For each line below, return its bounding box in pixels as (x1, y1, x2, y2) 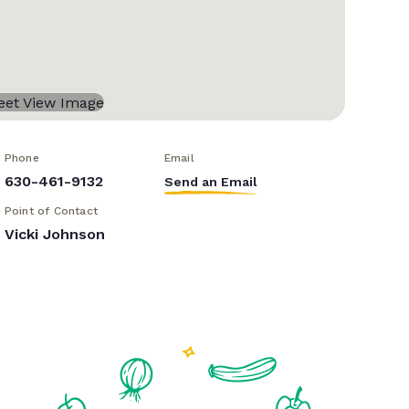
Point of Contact (4, 204, 98, 218)
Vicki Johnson (4, 225, 105, 244)
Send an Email (163, 174, 257, 190)
